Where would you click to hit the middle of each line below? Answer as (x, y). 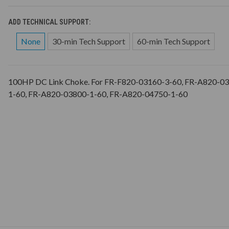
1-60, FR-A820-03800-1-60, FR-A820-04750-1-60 (98, 94)
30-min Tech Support (88, 41)
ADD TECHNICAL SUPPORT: (50, 22)
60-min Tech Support (173, 41)
